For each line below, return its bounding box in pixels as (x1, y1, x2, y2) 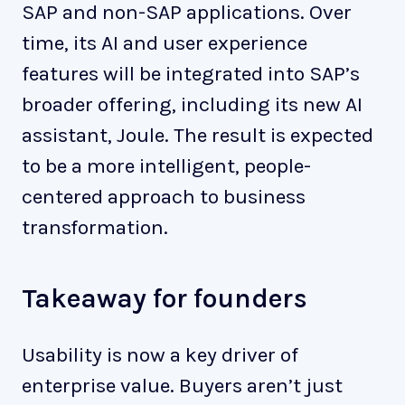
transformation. (22, 214, 168, 240)
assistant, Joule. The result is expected (22, 122, 373, 147)
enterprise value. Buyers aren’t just (22, 372, 343, 398)
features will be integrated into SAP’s (22, 61, 360, 86)
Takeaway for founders (22, 281, 307, 315)
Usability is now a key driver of (22, 342, 298, 367)
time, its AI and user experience (22, 30, 307, 55)
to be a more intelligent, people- (22, 153, 311, 178)
